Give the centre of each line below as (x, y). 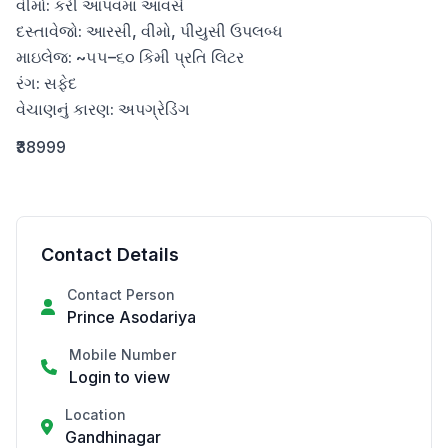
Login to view (119, 377)
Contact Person (121, 294)
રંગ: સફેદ (46, 83)
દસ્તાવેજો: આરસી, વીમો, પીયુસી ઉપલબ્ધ (149, 31)
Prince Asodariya (131, 317)
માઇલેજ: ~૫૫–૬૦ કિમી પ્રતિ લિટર (130, 57)
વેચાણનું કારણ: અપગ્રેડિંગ (103, 109)
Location (95, 414)
